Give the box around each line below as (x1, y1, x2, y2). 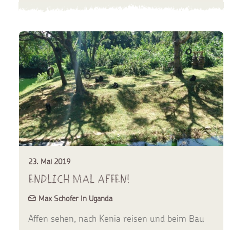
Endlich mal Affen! (28, 171, 130, 186)
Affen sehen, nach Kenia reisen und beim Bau (28, 212, 204, 224)
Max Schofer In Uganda (39, 193, 112, 203)
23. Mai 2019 (28, 156, 70, 166)
